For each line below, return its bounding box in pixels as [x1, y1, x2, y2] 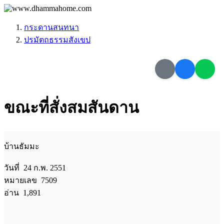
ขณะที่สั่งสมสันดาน [4, 98, 139, 117]
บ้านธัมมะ [4, 141, 39, 150]
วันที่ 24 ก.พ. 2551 [4, 163, 66, 172]
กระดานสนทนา [24, 23, 79, 31]
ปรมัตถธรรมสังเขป [24, 35, 90, 44]
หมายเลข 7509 [4, 175, 57, 184]
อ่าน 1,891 [4, 188, 41, 197]
